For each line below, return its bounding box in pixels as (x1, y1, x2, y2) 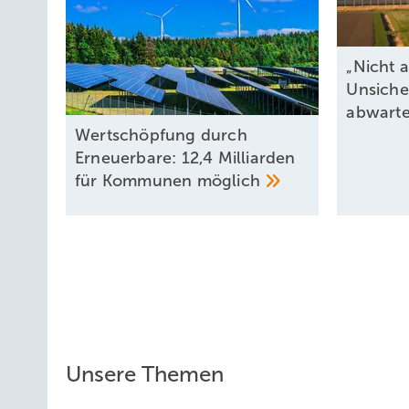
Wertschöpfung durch (75, 126, 247, 145)
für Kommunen (75, 172, 197, 191)
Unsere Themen (66, 362, 224, 386)
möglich (196, 172, 266, 191)
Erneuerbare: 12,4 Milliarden (75, 149, 296, 168)
